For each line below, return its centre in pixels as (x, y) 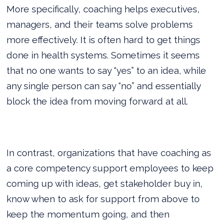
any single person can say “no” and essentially (104, 85)
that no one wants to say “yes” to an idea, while (107, 70)
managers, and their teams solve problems (100, 24)
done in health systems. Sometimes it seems (103, 55)
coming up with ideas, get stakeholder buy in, (105, 183)
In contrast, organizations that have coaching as (109, 152)
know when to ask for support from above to (103, 198)
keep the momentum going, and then (88, 214)
